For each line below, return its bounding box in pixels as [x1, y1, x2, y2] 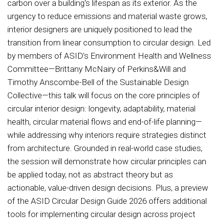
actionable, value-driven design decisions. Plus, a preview [7, 182, 208, 193]
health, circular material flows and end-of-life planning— [7, 116, 202, 127]
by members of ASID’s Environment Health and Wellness [7, 50, 211, 61]
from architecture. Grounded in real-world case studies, [7, 143, 202, 153]
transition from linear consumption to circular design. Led [7, 37, 211, 47]
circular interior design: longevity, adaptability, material [7, 103, 196, 113]
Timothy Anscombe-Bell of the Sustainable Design [7, 77, 189, 87]
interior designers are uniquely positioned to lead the [7, 24, 192, 34]
